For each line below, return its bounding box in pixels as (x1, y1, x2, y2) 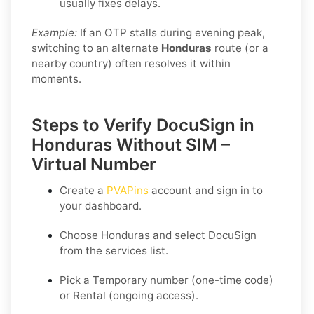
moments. (32, 71, 81, 86)
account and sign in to (149, 183, 263, 197)
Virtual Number (32, 153, 156, 175)
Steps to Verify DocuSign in (32, 114, 254, 135)
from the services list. (60, 243, 168, 257)
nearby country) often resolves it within (32, 56, 231, 70)
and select (150, 228, 208, 242)
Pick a (60, 273, 93, 287)
